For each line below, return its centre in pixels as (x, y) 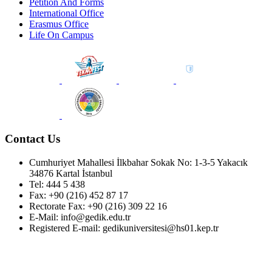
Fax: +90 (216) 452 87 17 (79, 195)
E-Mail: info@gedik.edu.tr (80, 217)
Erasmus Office (59, 24)
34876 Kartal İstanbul (71, 173)
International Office (66, 13)
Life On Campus (61, 35)
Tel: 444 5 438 (57, 184)
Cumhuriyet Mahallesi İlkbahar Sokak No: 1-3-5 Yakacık (138, 162)
